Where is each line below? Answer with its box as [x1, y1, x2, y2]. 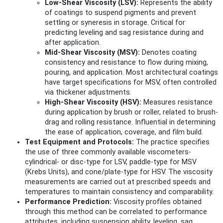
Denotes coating [140, 48, 197, 57]
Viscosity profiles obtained [111, 198, 202, 207]
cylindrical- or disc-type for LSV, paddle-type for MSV [25, 158, 197, 167]
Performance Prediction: [25, 198, 111, 207]
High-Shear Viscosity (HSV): [45, 98, 141, 107]
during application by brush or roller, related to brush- [45, 108, 218, 117]
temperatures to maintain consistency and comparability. [25, 188, 214, 197]
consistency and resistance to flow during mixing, [45, 58, 208, 67]
